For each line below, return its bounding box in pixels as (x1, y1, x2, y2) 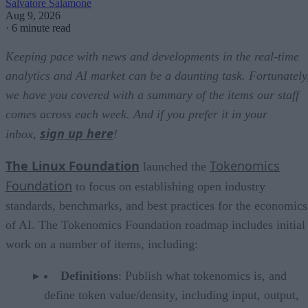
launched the (140, 159, 210, 173)
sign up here (40, 124, 113, 142)
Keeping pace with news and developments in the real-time (5, 49, 299, 63)
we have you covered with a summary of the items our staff (5, 87, 299, 102)
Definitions (60, 268, 118, 283)
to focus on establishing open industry (72, 179, 265, 193)
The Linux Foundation (5, 157, 140, 174)
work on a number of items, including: (5, 236, 198, 251)
